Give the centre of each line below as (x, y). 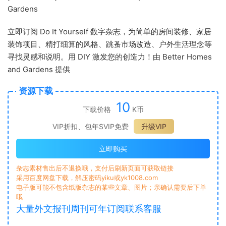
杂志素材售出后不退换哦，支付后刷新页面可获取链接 (95, 168)
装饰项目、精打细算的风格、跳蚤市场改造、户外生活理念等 (110, 44)
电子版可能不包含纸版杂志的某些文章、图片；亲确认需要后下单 (111, 187)
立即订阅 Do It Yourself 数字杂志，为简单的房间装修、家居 (109, 32)
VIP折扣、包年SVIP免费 (90, 126)
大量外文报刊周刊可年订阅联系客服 (89, 209)
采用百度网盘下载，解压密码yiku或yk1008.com (87, 178)
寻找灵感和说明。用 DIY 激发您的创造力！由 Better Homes (110, 57)
